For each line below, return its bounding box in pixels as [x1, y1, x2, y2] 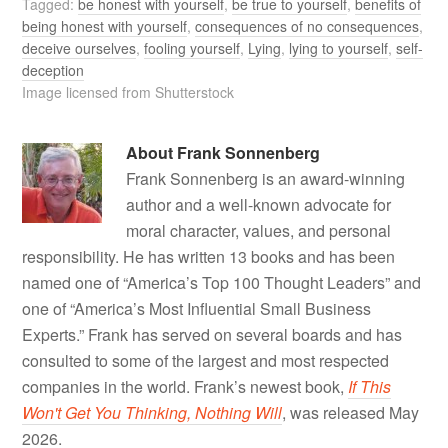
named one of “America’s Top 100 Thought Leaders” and [22, 270, 422, 294]
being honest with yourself [22, 15, 188, 36]
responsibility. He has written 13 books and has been [22, 244, 396, 268]
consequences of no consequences [195, 15, 420, 36]
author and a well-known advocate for [126, 192, 392, 216]
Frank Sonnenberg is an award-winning [126, 166, 406, 190]
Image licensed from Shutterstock [22, 81, 235, 102]
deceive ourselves [22, 37, 137, 58]
